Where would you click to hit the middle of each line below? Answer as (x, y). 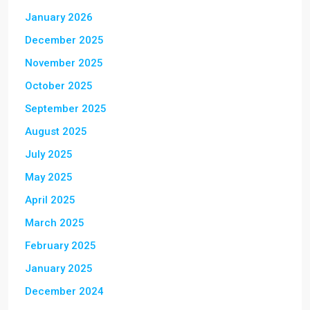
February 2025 (61, 245)
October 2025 (59, 85)
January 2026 (59, 17)
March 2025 (55, 222)
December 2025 (64, 40)
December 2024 (64, 291)
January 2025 (59, 268)
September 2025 (66, 108)
